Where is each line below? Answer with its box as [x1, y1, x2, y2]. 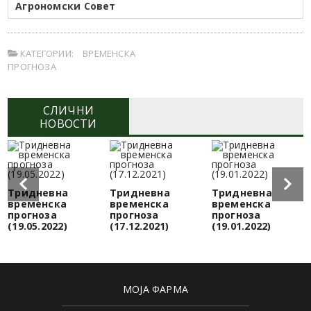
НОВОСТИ [40, 115, 97, 131]
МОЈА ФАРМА [122, 282, 189, 296]
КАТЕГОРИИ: [17, 47, 74, 60]
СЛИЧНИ [42, 102, 94, 118]
